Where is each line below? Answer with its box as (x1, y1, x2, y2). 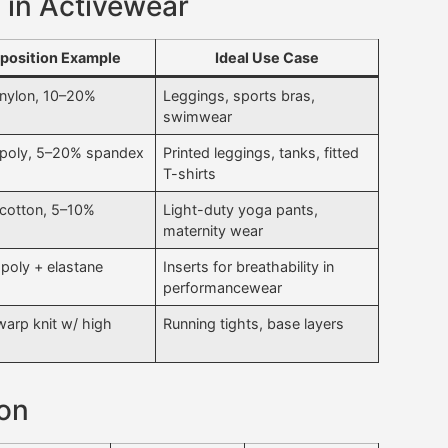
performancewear (163, 279, 283, 297)
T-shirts (163, 165, 217, 183)
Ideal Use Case (215, 49, 319, 67)
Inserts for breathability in (163, 258, 335, 276)
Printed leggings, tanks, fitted (163, 144, 360, 162)
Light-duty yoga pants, (163, 201, 319, 219)
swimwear (163, 108, 233, 126)
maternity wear (163, 222, 264, 240)
